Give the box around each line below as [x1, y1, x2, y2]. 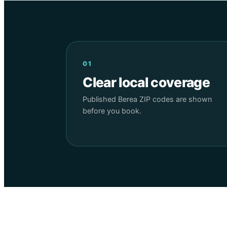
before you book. [83, 106, 142, 115]
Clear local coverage [83, 74, 210, 91]
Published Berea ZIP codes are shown [83, 94, 212, 103]
